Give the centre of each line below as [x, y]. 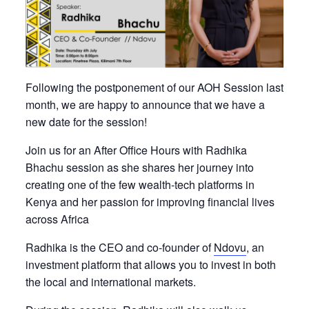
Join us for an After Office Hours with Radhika [136, 150]
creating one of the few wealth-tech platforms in [140, 184]
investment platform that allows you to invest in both [150, 264]
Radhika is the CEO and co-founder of [119, 247]
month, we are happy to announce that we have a [145, 104]
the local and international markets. [110, 281]
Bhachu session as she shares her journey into [139, 167]
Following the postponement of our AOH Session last [154, 87]
